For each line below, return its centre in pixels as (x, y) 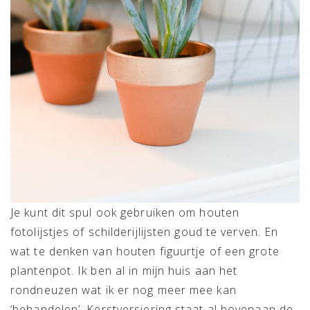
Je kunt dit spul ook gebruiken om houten (125, 212)
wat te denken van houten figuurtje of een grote (145, 251)
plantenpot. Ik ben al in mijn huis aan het (124, 270)
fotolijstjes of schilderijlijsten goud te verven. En (145, 231)
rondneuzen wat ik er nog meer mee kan (124, 290)
